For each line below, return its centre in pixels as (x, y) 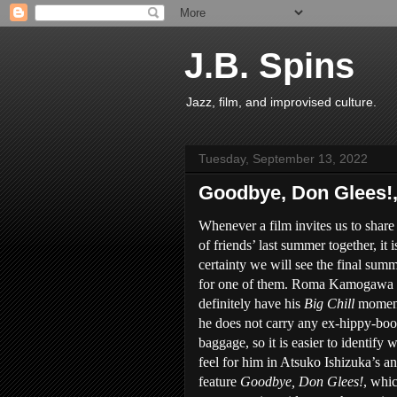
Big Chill (331, 304)
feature (219, 381)
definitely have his (251, 304)
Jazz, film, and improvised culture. (281, 102)
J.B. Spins (269, 66)
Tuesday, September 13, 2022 (283, 159)
